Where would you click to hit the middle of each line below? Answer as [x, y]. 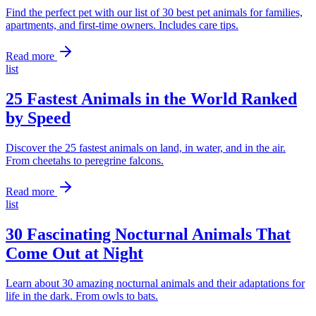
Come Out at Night [74, 253]
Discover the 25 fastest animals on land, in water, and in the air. [146, 147]
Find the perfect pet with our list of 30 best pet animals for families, [154, 12]
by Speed [38, 117]
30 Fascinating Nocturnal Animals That [148, 234]
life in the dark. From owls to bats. [82, 296]
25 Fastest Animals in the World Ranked [151, 98]
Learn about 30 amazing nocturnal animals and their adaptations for [155, 283]
